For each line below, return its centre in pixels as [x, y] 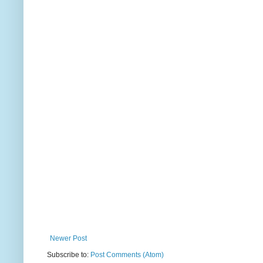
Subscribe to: [69, 255]
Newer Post [68, 239]
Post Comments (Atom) [127, 255]
